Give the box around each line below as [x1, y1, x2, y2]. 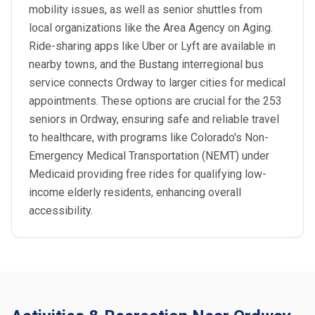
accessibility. [29, 204, 93, 217]
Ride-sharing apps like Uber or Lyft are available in [29, 39, 276, 53]
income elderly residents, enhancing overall [29, 186, 241, 199]
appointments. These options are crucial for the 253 [29, 94, 282, 108]
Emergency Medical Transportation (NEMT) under [29, 149, 269, 162]
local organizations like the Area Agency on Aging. [29, 21, 273, 34]
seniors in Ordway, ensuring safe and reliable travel [29, 112, 279, 126]
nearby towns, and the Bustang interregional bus [29, 58, 264, 71]
